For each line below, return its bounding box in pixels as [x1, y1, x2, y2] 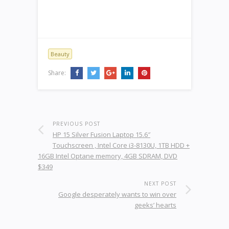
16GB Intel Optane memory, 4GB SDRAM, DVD [38, 151, 177, 161]
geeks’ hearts [134, 200, 176, 210]
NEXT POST [144, 180, 176, 187]
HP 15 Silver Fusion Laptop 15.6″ [53, 130, 150, 139]
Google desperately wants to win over [58, 190, 176, 199]
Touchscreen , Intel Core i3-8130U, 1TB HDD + [53, 141, 190, 150]
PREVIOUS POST [53, 120, 100, 127]
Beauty [51, 50, 70, 58]
